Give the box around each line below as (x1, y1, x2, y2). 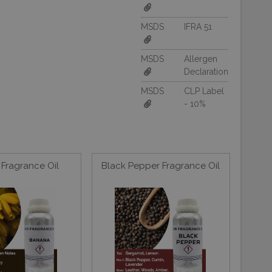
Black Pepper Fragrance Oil (101, 160, 220, 171)
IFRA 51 (184, 22, 212, 32)
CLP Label (184, 86, 224, 96)
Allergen (184, 54, 217, 64)
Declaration (184, 67, 228, 76)
